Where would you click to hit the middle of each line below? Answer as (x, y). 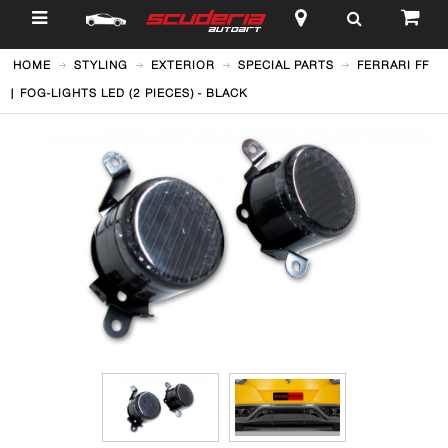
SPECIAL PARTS (285, 65)
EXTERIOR (182, 65)
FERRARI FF (392, 65)
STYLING (100, 65)
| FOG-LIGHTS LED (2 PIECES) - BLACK (128, 93)
